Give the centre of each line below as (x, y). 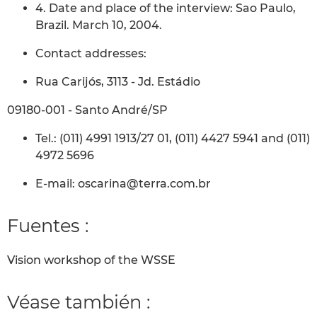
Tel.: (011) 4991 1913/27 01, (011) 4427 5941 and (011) (173, 138)
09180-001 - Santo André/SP (87, 110)
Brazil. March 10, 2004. (99, 25)
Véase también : (79, 302)
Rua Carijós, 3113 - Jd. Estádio (118, 81)
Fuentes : (48, 225)
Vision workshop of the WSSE (91, 260)
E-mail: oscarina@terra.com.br (123, 183)
